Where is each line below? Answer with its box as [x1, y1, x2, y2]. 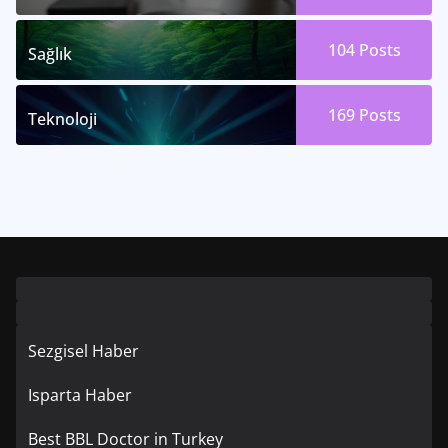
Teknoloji [28, 107, 97, 130]
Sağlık [28, 42, 72, 65]
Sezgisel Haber [28, 339, 139, 362]
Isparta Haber [28, 383, 132, 406]
